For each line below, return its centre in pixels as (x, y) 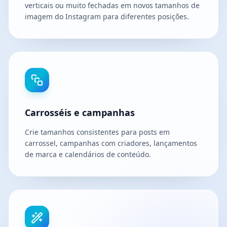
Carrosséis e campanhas (80, 113)
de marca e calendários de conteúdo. (88, 155)
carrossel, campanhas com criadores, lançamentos (111, 143)
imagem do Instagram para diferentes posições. (107, 17)
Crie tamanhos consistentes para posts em (97, 132)
